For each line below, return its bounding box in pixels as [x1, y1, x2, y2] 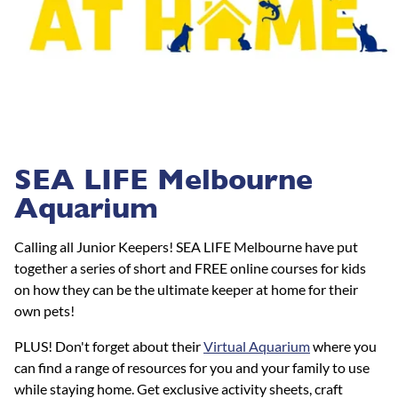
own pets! [14, 301, 77, 319]
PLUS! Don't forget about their [14, 337, 203, 354]
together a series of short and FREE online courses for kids [14, 259, 366, 276]
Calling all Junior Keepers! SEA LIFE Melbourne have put [14, 237, 358, 255]
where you [310, 337, 377, 354]
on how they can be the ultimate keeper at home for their [14, 280, 358, 298]
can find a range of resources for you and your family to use [14, 358, 370, 376]
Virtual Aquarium [203, 337, 310, 354]
